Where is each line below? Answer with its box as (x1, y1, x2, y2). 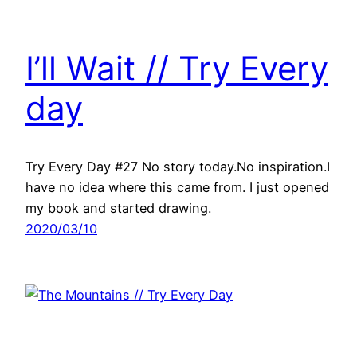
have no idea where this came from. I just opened (25, 179, 329, 196)
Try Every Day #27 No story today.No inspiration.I (25, 159, 330, 175)
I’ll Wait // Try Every (25, 48, 328, 89)
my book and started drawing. (25, 200, 211, 217)
